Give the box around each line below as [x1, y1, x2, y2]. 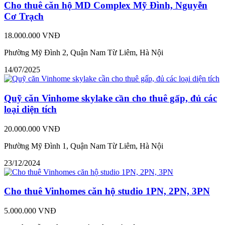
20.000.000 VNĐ [4, 124, 60, 133]
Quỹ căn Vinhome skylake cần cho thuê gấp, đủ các [4, 92, 217, 103]
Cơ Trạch [4, 11, 44, 22]
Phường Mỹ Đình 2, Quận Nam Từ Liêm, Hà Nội [4, 48, 163, 57]
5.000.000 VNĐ [4, 206, 56, 215]
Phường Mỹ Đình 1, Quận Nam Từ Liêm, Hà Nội [4, 141, 163, 150]
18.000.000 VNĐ [4, 31, 60, 40]
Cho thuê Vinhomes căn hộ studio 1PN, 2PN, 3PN [4, 186, 210, 197]
